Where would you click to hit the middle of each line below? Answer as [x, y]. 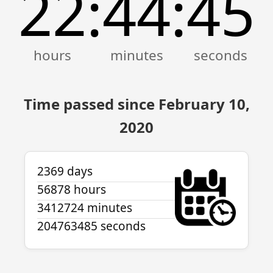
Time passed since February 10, [136, 104]
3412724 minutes [85, 208]
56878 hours [72, 190]
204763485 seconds [91, 226]
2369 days [65, 171]
